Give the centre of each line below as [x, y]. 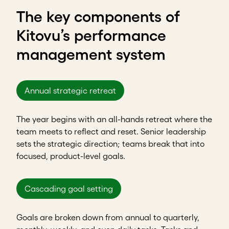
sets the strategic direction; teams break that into [110, 143]
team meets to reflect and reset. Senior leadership [111, 131]
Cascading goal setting [69, 188]
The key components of [98, 16]
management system [91, 54]
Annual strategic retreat [70, 90]
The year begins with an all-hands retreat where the [114, 119]
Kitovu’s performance [91, 35]
